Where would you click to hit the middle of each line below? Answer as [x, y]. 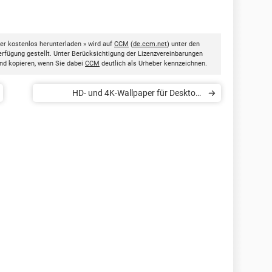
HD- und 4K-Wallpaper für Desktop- [138, 93]
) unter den [183, 44]
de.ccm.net [150, 44]
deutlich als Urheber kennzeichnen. [153, 63]
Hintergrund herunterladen [153, 111]
